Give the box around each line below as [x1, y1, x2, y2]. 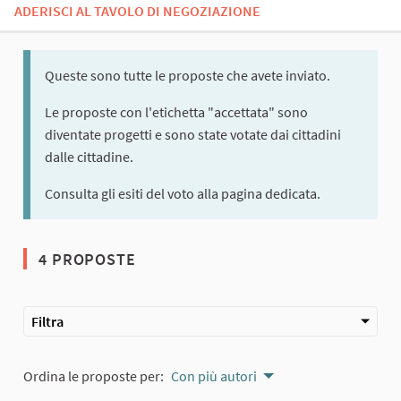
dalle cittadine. [45, 148, 133, 166]
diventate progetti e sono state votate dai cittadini [45, 125, 341, 144]
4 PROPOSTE [34, 249, 136, 270]
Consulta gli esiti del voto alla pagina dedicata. [45, 184, 320, 203]
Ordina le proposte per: [23, 367, 164, 386]
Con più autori [171, 367, 257, 386]
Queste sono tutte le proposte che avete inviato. [45, 66, 330, 85]
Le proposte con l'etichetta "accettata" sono [45, 103, 308, 122]
